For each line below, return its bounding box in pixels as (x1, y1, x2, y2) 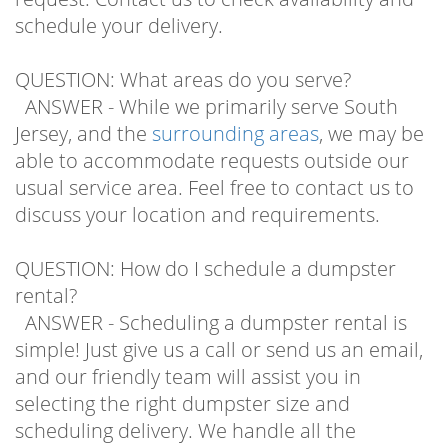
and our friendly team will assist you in (15, 344, 361, 372)
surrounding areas (152, 101, 319, 129)
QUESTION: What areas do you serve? (15, 47, 351, 75)
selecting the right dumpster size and (15, 371, 350, 399)
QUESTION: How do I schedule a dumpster (15, 236, 396, 264)
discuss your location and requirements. (15, 182, 380, 210)
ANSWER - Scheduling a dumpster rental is (15, 290, 407, 318)
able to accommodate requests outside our (15, 128, 409, 156)
